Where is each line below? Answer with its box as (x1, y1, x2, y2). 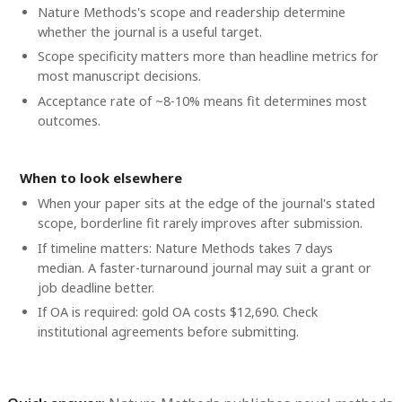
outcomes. (37, 111, 100, 129)
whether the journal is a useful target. (37, 22, 262, 40)
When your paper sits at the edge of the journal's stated (37, 195, 375, 213)
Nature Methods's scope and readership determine (37, 3, 345, 21)
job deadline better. (37, 278, 154, 296)
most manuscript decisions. (37, 67, 201, 85)
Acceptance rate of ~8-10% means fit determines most (37, 92, 367, 109)
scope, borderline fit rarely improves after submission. (37, 214, 363, 232)
